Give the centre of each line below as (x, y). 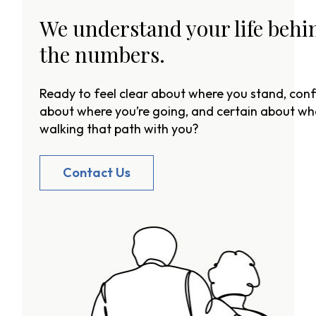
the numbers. (103, 54)
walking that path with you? (120, 128)
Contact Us (97, 173)
